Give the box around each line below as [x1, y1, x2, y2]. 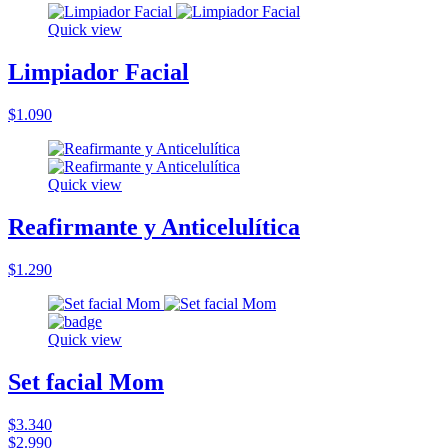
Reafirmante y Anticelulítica [8, 214, 300, 241]
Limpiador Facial [8, 59, 189, 86]
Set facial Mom [8, 368, 164, 395]
